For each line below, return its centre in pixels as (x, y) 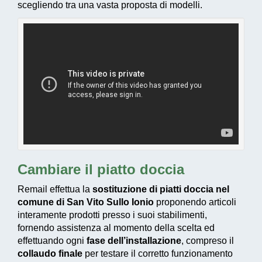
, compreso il (208, 241)
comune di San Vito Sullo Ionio (86, 202)
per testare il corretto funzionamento (159, 254)
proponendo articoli (195, 202)
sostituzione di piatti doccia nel (161, 189)
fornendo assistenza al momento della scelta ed (116, 228)
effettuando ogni (52, 241)
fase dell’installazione (134, 241)
